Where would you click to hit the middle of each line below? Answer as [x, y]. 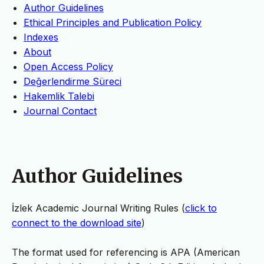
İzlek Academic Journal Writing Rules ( [98, 208]
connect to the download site [77, 223]
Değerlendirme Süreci [72, 82]
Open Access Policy [68, 67]
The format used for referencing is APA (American [126, 253]
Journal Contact [60, 111]
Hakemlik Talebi [59, 96]
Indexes [41, 37]
